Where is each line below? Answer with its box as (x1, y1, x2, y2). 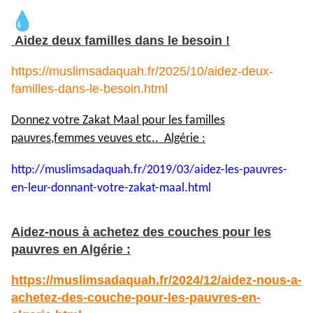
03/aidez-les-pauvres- (177, 163, 287, 177)
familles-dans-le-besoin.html (11, 81, 168, 96)
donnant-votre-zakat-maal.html (51, 181, 211, 195)
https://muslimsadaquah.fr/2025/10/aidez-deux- (11, 64, 273, 78)
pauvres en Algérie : (11, 242, 131, 256)
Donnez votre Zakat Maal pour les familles (11, 113, 225, 127)
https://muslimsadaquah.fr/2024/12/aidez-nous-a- (11, 272, 302, 287)
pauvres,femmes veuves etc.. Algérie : (11, 131, 205, 145)
